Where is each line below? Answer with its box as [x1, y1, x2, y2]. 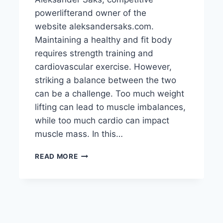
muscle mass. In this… [35, 129, 123, 139]
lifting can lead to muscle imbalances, [35, 102, 186, 112]
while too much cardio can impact [35, 115, 170, 126]
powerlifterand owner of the [35, 8, 147, 18]
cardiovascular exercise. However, [35, 62, 172, 72]
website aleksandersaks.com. [35, 21, 154, 32]
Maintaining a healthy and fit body [35, 35, 172, 45]
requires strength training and [35, 48, 154, 59]
